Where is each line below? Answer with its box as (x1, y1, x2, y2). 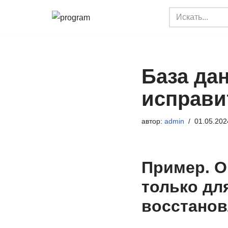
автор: (141, 117, 164, 125)
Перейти (8, 24, 40, 33)
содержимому (8, 51, 60, 60)
